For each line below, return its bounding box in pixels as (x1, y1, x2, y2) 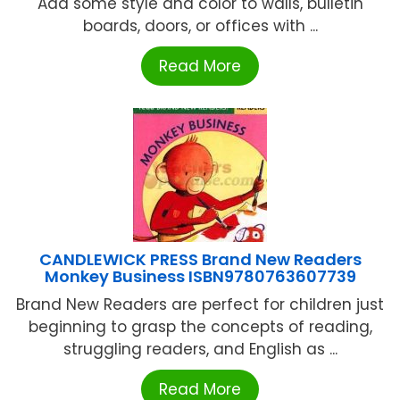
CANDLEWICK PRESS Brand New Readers (38, 248, 362, 271)
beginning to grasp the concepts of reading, (28, 316, 372, 338)
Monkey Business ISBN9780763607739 (44, 265, 356, 288)
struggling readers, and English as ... (62, 338, 337, 361)
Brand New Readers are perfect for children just (16, 294, 384, 316)
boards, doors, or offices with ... (82, 15, 318, 37)
